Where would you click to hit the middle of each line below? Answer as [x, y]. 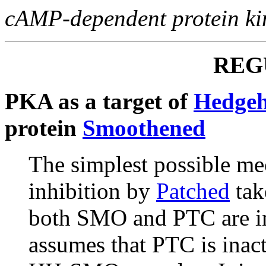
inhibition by [92, 191]
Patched [193, 191]
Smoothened [144, 128]
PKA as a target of [99, 101]
